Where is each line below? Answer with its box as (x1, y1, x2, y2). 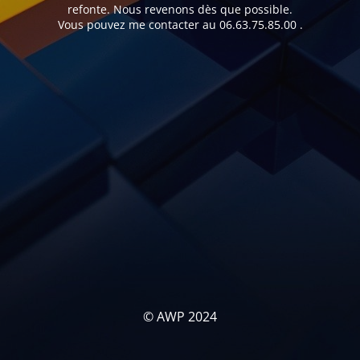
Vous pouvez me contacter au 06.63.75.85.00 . (57, 17, 303, 32)
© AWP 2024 (143, 308, 217, 325)
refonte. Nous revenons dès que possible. (67, 2, 292, 17)
